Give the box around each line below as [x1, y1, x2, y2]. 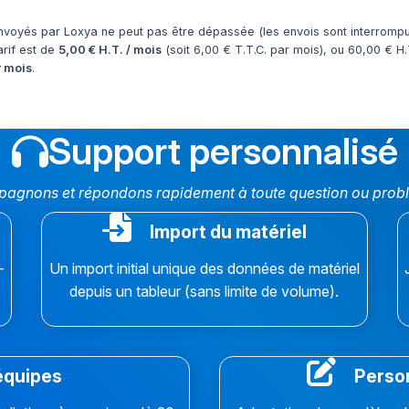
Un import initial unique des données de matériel [48, 259, 360, 278]
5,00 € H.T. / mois [58, 43, 162, 58]
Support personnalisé [47, 129, 398, 174]
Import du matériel [145, 221, 307, 244]
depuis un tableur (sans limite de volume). [69, 282, 340, 301]
